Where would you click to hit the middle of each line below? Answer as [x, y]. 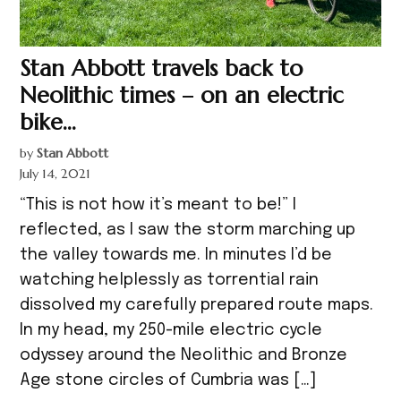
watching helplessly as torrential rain [170, 281]
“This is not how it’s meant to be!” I [158, 205]
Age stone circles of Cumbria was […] [168, 381]
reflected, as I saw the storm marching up [188, 230]
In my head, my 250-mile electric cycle [171, 331]
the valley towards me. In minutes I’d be [176, 256]
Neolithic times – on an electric [182, 95]
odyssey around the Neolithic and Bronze [184, 356]
